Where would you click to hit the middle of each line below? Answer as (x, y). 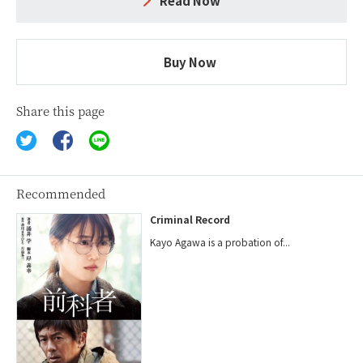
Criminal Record (190, 219)
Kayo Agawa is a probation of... (220, 241)
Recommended (61, 193)
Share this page (60, 110)
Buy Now (190, 62)
